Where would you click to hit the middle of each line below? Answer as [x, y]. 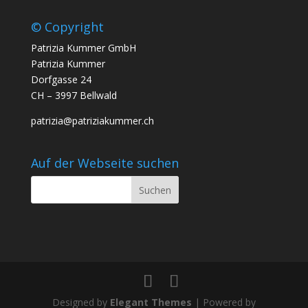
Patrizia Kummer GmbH [83, 48]
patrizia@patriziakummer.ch [92, 121]
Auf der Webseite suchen [104, 163]
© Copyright [67, 27]
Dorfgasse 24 [61, 80]
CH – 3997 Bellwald [74, 96]
